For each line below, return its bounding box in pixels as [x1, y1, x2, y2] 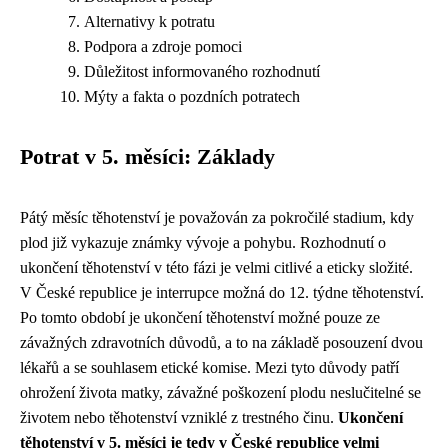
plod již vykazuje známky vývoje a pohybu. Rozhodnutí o [20, 234, 386, 251]
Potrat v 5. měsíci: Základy [20, 145, 275, 169]
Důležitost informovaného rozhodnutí [84, 63, 320, 80]
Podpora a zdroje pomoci [84, 38, 242, 55]
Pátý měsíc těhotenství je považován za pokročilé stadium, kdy [20, 209, 414, 226]
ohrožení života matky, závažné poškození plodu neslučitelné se [20, 384, 421, 401]
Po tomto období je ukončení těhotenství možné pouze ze [20, 309, 380, 326]
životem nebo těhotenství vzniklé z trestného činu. [20, 409, 338, 426]
